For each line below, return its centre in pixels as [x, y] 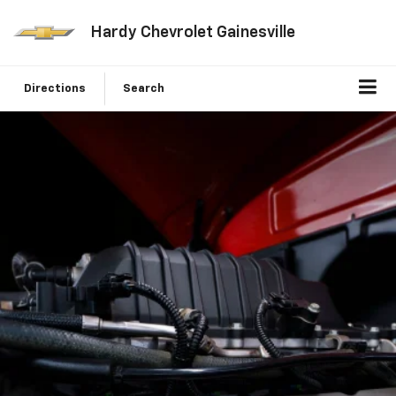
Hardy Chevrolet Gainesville [192, 32]
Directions [55, 89]
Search [144, 89]
